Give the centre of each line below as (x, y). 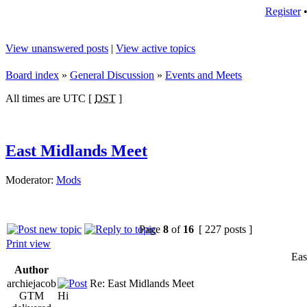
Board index (32, 75)
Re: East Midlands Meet (140, 283)
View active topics (156, 48)
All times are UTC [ (50, 98)
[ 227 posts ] (225, 229)
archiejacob (31, 283)
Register (283, 11)
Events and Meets (204, 75)
